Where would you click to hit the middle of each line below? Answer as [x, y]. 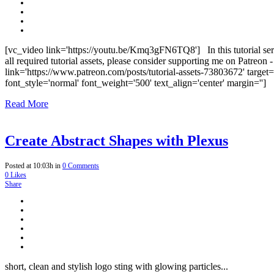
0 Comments [81, 165]
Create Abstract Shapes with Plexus [117, 140]
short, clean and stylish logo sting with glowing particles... [117, 266]
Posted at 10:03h [29, 165]
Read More [27, 103]
